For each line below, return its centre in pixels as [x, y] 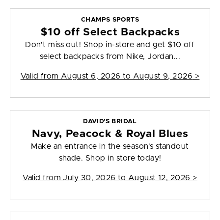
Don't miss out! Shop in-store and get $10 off [110, 45]
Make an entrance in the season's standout [110, 147]
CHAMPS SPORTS [110, 20]
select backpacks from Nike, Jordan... [110, 57]
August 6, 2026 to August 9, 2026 [127, 76]
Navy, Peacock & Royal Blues [110, 134]
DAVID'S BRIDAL [110, 122]
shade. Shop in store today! [110, 158]
